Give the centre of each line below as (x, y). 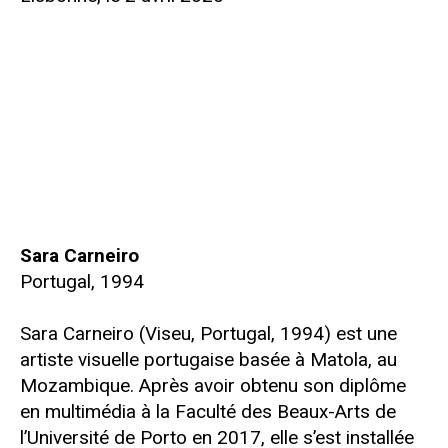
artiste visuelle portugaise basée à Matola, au (208, 360)
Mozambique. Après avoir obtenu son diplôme (213, 386)
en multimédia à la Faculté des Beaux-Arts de (208, 412)
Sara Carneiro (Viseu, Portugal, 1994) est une (208, 334)
